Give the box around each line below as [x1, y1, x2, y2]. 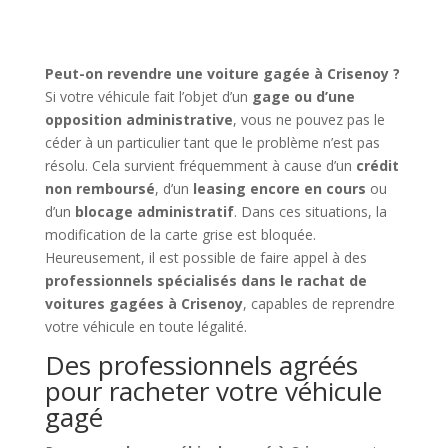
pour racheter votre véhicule [44, 372, 382, 409]
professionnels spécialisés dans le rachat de [44, 270, 367, 290]
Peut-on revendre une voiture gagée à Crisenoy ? [44, 63, 400, 83]
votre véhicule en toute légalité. [44, 316, 247, 336]
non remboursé [44, 178, 155, 198]
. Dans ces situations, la [233, 201, 387, 221]
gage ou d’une [251, 86, 355, 106]
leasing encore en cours [192, 178, 366, 198]
